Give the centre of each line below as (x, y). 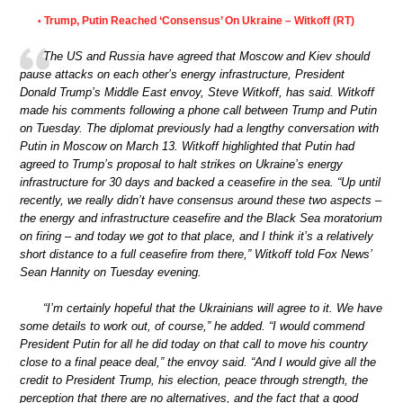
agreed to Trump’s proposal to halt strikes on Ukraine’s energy (181, 165)
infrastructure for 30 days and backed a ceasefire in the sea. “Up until (200, 183)
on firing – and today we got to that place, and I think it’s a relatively (197, 237)
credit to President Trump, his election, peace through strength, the (194, 380)
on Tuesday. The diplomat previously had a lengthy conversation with (199, 129)
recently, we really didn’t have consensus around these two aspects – (201, 201)
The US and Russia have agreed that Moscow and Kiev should (206, 57)
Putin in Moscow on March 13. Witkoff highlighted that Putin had (187, 147)
